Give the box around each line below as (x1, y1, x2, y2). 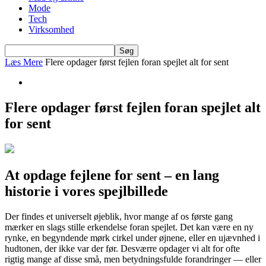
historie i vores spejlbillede (5, 183, 168, 199)
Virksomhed (28, 24, 74, 34)
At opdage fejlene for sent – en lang (5, 167, 219, 183)
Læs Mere (5, 57, 43, 67)
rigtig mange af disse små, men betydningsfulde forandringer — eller (5, 254, 261, 264)
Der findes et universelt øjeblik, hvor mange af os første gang (5, 211, 233, 221)
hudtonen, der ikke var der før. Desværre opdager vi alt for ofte (5, 243, 240, 254)
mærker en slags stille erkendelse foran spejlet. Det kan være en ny (5, 221, 254, 232)
